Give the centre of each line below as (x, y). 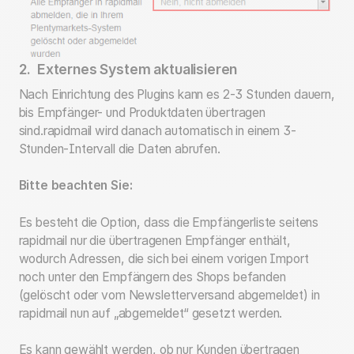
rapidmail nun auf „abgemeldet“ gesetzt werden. (151, 313)
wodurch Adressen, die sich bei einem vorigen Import (164, 258)
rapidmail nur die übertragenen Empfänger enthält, (154, 240)
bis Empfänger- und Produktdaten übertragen (142, 112)
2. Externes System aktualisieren (128, 69)
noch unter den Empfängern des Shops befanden (152, 277)
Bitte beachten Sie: (75, 186)
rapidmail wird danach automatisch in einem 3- (169, 130)
